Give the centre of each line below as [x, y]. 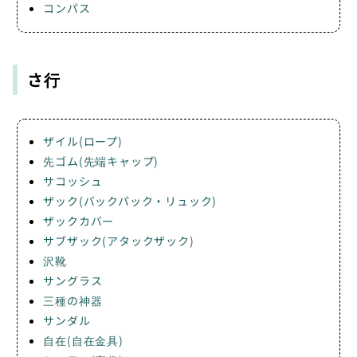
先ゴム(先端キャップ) [101, 161]
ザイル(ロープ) [83, 141]
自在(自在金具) [83, 341]
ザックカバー [79, 221]
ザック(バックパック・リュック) [130, 201]
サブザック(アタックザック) [119, 241]
